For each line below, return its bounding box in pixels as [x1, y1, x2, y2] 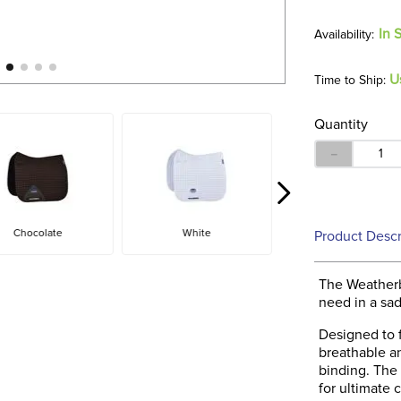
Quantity [314, 116, 369, 132]
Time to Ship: [314, 73, 387, 87]
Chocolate [13, 227, 63, 239]
